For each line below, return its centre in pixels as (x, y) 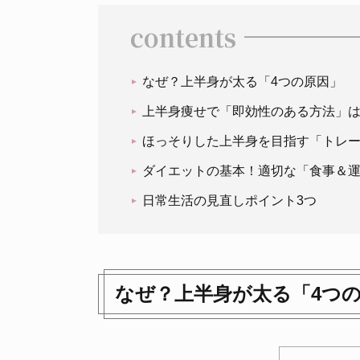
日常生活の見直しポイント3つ (229, 200)
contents (183, 37)
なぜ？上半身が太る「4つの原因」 (242, 82)
